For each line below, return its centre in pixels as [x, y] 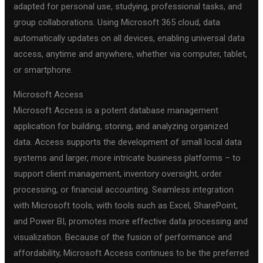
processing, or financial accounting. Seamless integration [124, 189]
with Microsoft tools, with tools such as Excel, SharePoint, [126, 205]
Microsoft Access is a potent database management [116, 110]
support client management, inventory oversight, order [118, 173]
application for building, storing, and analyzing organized [121, 126]
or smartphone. [43, 70]
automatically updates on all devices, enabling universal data [129, 38]
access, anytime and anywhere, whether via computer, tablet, [131, 54]
